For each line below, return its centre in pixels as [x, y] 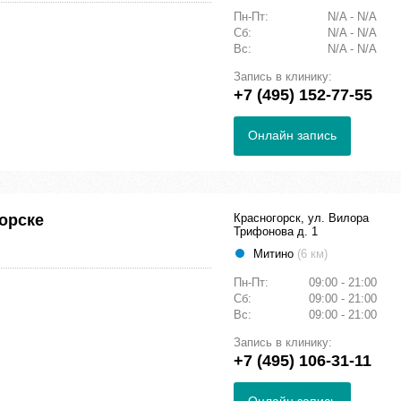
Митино [275, 254]
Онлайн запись [292, 136]
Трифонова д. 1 [276, 232]
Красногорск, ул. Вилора [301, 218]
